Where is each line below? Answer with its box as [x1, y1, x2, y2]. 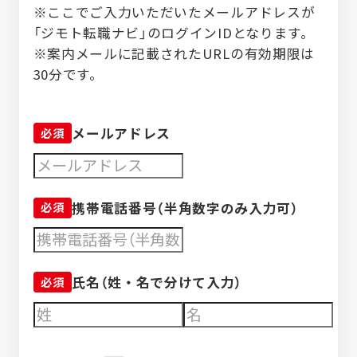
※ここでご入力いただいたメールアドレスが [33, 2, 316, 22]
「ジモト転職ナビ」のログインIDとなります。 [33, 22, 315, 42]
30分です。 [33, 64, 104, 84]
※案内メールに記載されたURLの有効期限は [33, 43, 315, 63]
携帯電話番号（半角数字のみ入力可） [72, 198, 299, 218]
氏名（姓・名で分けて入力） [72, 273, 242, 292]
